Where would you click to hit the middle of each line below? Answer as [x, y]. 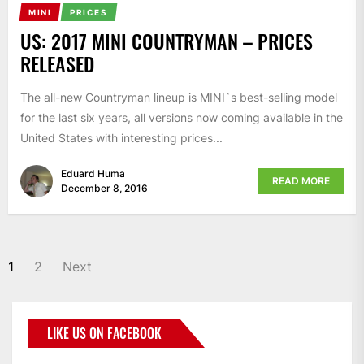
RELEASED [57, 63]
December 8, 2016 [104, 188]
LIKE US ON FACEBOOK [104, 334]
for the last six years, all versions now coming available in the [182, 117]
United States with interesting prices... [121, 137]
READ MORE [301, 181]
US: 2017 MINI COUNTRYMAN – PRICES [167, 40]
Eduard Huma [93, 174]
